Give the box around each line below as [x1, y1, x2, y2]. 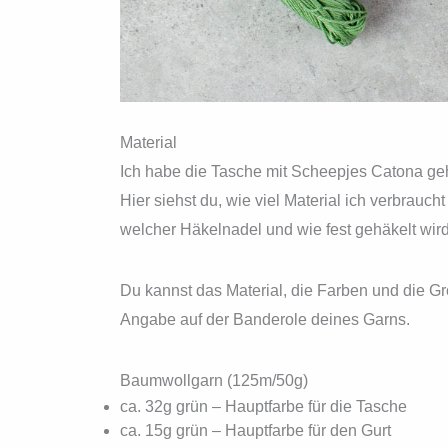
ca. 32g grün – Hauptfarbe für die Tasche [120, 397, 407, 415]
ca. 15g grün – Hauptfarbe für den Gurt [120, 421, 391, 439]
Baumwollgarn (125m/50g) [120, 371, 308, 389]
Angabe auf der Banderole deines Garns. [120, 310, 410, 328]
